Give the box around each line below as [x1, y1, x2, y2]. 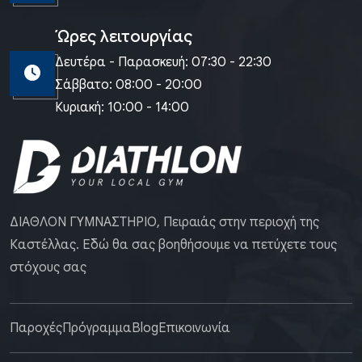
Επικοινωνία [158, 320, 230, 337]
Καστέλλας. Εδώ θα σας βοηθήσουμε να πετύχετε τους [10, 237, 337, 254]
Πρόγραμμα [62, 320, 132, 337]
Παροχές [10, 320, 62, 337]
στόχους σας [10, 259, 86, 276]
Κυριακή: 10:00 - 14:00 [55, 99, 189, 116]
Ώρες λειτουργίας [55, 27, 192, 48]
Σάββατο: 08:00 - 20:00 [55, 77, 202, 94]
